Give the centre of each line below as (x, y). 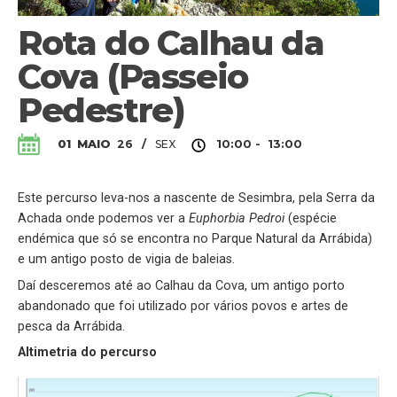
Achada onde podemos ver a (103, 219)
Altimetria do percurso (87, 353)
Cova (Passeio (133, 77)
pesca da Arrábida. (71, 326)
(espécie (311, 219)
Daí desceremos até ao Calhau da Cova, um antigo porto (181, 285)
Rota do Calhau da (171, 43)
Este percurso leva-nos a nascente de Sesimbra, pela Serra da (196, 198)
